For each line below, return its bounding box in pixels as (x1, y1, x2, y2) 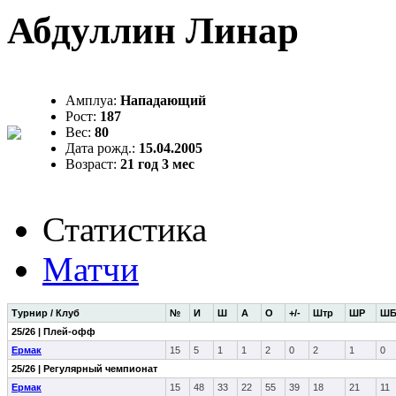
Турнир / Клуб (11, 307, 80, 318)
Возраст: (65, 156, 120, 171)
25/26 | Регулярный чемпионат (11, 362, 157, 374)
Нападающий (120, 92, 206, 108)
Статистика (42, 209, 207, 248)
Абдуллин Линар (7, 9, 299, 51)
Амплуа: (65, 92, 120, 108)
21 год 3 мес (120, 156, 194, 171)
